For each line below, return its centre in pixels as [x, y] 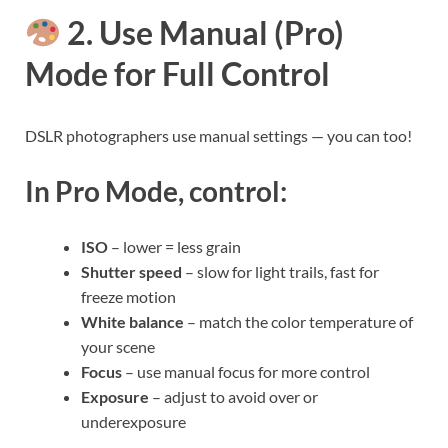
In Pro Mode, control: [156, 190]
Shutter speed [131, 272]
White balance [132, 322]
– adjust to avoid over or [233, 397]
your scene [118, 347]
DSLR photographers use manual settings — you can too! [218, 135]
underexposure [133, 422]
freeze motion [128, 297]
